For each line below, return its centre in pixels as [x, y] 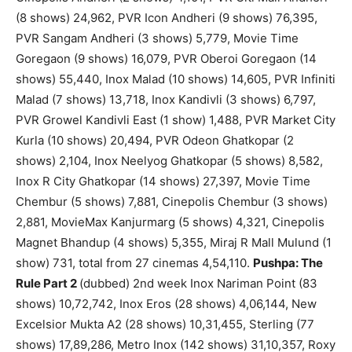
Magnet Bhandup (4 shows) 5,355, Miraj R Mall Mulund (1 [174, 243]
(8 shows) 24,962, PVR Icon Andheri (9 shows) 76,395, [167, 18]
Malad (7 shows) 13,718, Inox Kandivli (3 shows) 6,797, [166, 100]
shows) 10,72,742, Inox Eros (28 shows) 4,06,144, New [166, 304]
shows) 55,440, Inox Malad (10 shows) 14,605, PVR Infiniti [176, 79]
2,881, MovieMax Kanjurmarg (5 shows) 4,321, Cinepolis [170, 222]
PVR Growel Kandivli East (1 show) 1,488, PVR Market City [176, 120]
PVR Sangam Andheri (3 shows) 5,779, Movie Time [157, 38]
